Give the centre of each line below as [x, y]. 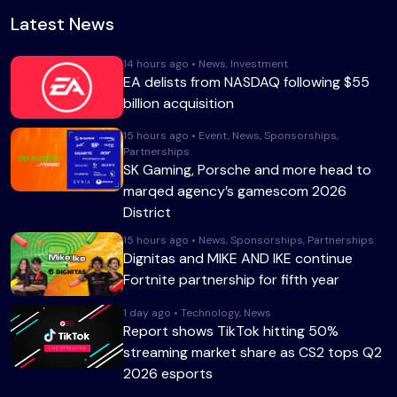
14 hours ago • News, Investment [206, 63]
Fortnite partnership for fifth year [232, 279]
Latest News [62, 23]
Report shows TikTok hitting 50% [231, 331]
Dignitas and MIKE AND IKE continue [238, 258]
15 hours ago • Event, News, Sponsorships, [231, 135]
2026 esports [168, 373]
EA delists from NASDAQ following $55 [247, 82]
